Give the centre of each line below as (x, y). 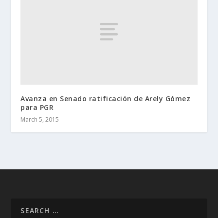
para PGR (37, 107)
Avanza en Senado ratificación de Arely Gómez (106, 98)
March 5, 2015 (40, 119)
